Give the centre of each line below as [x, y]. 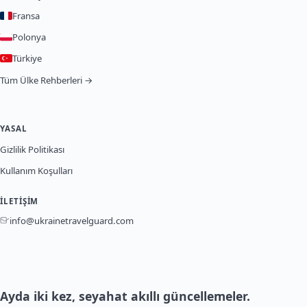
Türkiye [27, 58]
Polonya [29, 37]
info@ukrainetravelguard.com [72, 220]
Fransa [26, 15]
